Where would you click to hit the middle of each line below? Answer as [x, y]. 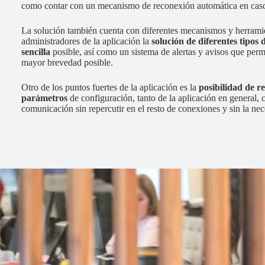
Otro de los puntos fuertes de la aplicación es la [110, 87]
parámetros [44, 98]
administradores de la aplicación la [86, 41]
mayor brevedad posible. [67, 62]
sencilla [36, 52]
